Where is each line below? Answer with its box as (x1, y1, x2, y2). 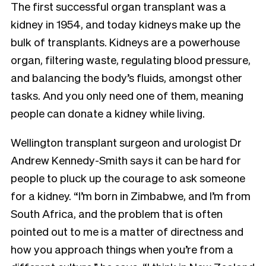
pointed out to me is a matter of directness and (11, 223, 243, 238)
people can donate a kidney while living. (11, 105, 207, 120)
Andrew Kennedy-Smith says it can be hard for (11, 152, 241, 167)
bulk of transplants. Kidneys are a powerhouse (11, 34, 240, 49)
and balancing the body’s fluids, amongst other (11, 69, 242, 84)
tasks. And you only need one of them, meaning (11, 87, 243, 102)
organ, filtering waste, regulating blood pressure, (11, 52, 251, 66)
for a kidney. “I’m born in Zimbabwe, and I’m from (11, 188, 251, 202)
